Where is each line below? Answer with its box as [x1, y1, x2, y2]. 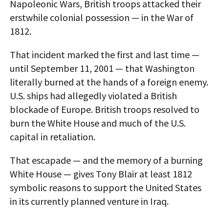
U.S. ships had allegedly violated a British [10, 89, 177, 102]
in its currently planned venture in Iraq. [10, 195, 169, 207]
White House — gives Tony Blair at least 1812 [10, 168, 192, 180]
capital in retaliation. [10, 131, 95, 143]
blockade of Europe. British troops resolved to [10, 103, 199, 115]
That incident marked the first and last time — [10, 48, 199, 61]
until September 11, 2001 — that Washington [10, 62, 195, 74]
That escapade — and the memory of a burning [10, 154, 203, 166]
